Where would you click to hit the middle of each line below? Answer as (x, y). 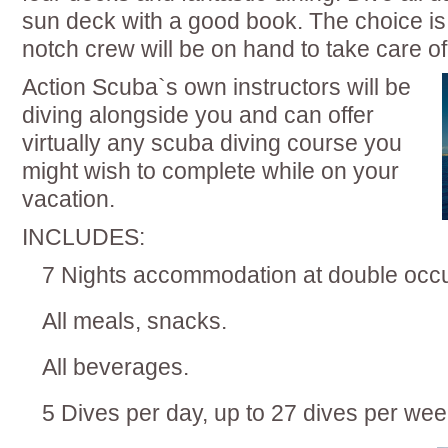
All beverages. (115, 367)
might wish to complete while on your (210, 171)
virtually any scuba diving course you (212, 143)
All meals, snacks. (134, 321)
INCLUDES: (83, 237)
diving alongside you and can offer (198, 115)
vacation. (68, 199)
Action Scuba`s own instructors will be (216, 87)
